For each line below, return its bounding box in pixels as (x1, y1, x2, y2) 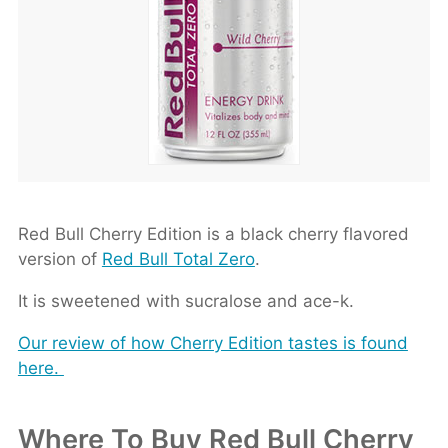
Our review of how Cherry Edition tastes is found (17, 333, 408, 353)
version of (17, 249, 102, 269)
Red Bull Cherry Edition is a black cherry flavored (17, 224, 409, 244)
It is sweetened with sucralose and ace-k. (17, 291, 354, 311)
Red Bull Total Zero (101, 249, 255, 269)
